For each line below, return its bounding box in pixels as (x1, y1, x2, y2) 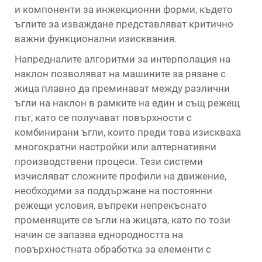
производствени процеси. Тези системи (15, 156, 203, 167)
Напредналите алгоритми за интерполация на (15, 53, 230, 65)
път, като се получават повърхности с (15, 112, 192, 123)
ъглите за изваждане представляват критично (15, 18, 233, 30)
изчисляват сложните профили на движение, (15, 170, 226, 182)
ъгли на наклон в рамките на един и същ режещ (15, 97, 240, 109)
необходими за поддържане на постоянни (15, 185, 212, 196)
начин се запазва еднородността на (15, 229, 183, 240)
